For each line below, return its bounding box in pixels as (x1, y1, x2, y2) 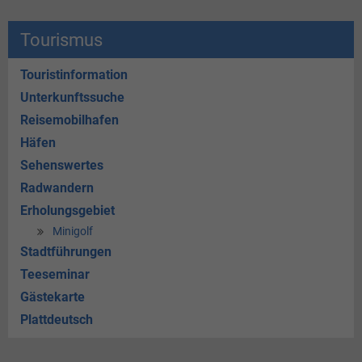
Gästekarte (20, 289, 85, 305)
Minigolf (52, 225, 93, 239)
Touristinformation (20, 67, 128, 83)
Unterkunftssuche (20, 90, 124, 106)
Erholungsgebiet (20, 203, 115, 219)
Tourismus (20, 28, 103, 50)
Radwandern (20, 180, 94, 196)
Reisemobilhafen (20, 112, 119, 128)
